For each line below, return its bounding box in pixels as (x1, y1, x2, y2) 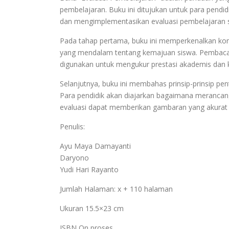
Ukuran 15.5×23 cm (60, 203, 124, 214)
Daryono (60, 153, 89, 163)
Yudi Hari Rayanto (60, 165, 119, 175)
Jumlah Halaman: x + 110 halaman (60, 184, 173, 194)
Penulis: (60, 122, 85, 132)
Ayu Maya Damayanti (60, 141, 131, 151)
